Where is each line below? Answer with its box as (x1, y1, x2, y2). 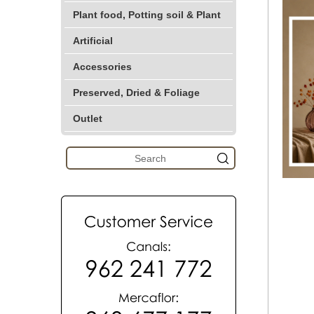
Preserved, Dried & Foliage (73, 87, 200, 98)
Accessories (73, 61, 132, 72)
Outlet (73, 113, 102, 124)
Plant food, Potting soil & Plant (73, 9, 221, 20)
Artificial (73, 35, 113, 46)
